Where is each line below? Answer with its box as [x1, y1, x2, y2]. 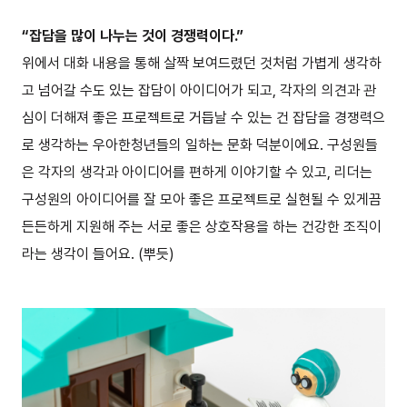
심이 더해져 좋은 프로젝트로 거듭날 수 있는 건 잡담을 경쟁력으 [22, 108, 385, 126]
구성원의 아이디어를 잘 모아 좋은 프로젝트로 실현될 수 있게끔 [22, 190, 382, 208]
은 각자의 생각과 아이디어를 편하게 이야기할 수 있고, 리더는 [22, 163, 372, 181]
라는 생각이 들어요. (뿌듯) [22, 244, 174, 263]
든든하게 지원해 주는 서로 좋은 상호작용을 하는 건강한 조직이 [22, 217, 382, 235]
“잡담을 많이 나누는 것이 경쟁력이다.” [22, 26, 243, 45]
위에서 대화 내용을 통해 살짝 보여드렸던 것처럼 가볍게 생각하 [22, 54, 382, 72]
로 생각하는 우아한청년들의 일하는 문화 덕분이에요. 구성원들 [22, 135, 378, 154]
